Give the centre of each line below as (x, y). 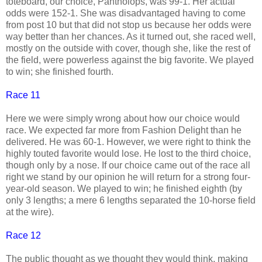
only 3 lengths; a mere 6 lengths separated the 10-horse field (131, 200)
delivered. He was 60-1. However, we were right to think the (128, 142)
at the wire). (31, 212)
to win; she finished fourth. (61, 71)
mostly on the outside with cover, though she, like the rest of (128, 48)
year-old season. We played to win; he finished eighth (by (124, 188)
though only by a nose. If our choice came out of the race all (128, 165)
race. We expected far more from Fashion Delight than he (124, 130)
